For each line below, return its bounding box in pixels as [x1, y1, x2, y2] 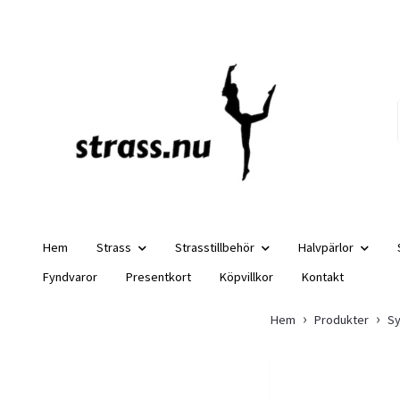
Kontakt [302, 268, 344, 285]
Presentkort [126, 268, 191, 285]
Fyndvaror [43, 268, 97, 285]
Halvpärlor [298, 238, 354, 255]
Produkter [314, 311, 369, 328]
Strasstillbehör [175, 238, 254, 255]
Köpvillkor [220, 268, 273, 285]
